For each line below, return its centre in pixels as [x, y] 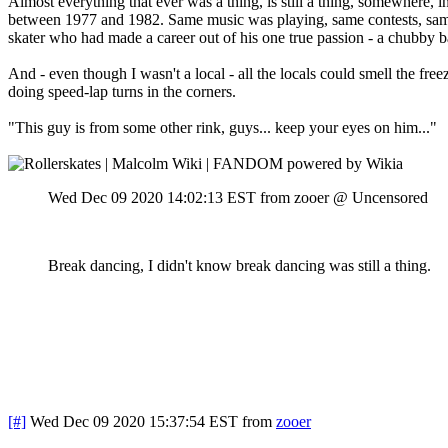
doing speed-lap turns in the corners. [124, 91]
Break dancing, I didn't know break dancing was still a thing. [241, 265]
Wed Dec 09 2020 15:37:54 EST [134, 421]
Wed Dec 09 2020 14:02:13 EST [152, 197]
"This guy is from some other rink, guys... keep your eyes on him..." [224, 127]
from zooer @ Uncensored [344, 197]
